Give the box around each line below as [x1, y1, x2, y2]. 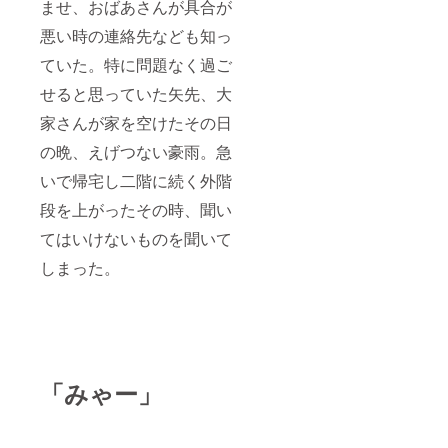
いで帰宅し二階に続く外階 [40, 169, 232, 193]
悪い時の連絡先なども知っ [40, 24, 232, 48]
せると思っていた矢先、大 [40, 82, 232, 106]
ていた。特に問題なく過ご [40, 53, 232, 77]
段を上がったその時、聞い [40, 198, 232, 222]
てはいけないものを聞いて [40, 227, 232, 251]
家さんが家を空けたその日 [40, 111, 232, 135]
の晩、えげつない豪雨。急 [40, 140, 232, 164]
